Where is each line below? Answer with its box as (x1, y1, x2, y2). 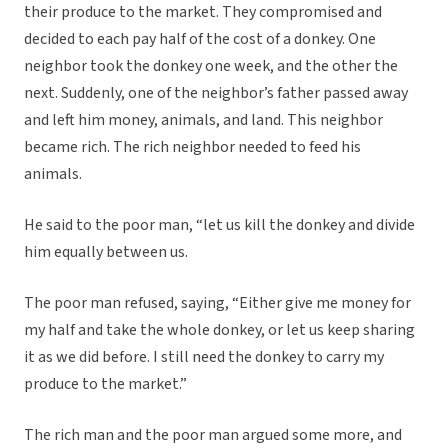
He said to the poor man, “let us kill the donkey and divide (24, 214, 415, 237)
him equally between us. (24, 241, 188, 264)
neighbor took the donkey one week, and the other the (24, 55, 398, 78)
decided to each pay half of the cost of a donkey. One (24, 28, 376, 51)
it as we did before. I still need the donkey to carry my (24, 346, 384, 369)
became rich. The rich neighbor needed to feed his (24, 136, 361, 159)
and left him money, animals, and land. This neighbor (24, 109, 383, 132)
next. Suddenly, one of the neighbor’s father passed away (24, 82, 408, 105)
